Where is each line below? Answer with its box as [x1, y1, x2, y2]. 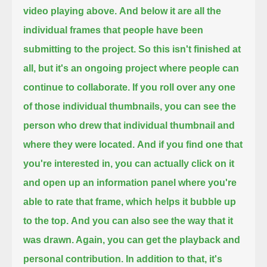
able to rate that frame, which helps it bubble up [23, 196, 237, 207]
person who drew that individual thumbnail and [23, 120, 235, 131]
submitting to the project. [23, 44, 136, 54]
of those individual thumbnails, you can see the [23, 101, 237, 111]
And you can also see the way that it [71, 215, 234, 226]
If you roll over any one [132, 82, 236, 92]
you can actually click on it [115, 158, 235, 169]
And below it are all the [119, 5, 222, 16]
